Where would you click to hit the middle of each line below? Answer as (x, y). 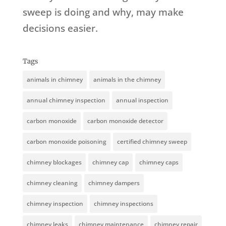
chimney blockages (54, 162)
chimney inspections (123, 204)
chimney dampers (114, 183)
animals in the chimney (127, 80)
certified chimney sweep (152, 142)
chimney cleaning (52, 183)
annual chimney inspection (66, 100)
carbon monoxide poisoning (66, 142)
